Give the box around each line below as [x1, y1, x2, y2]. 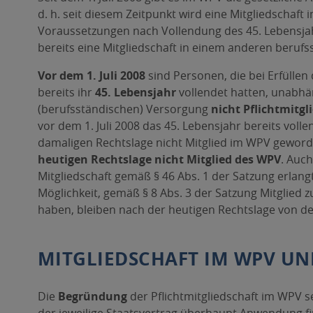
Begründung [57, 289, 127, 304]
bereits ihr [37, 85, 92, 100]
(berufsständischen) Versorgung [37, 101, 211, 117]
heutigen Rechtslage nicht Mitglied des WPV [37, 152, 281, 167]
